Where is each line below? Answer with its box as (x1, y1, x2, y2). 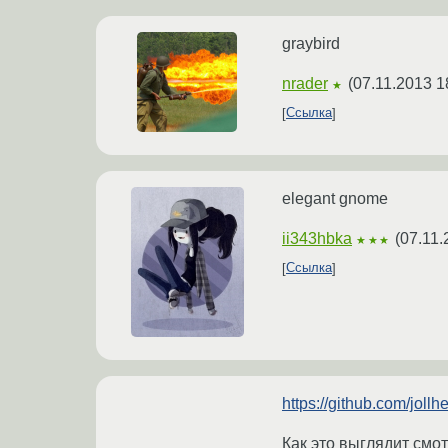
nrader (282, 74, 328, 92)
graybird (282, 34, 340, 52)
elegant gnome (282, 189, 388, 207)
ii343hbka (282, 229, 352, 247)
